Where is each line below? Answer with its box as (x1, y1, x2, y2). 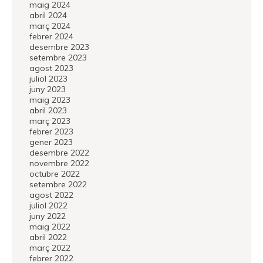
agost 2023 (29, 63, 73, 73)
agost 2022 (29, 190, 73, 200)
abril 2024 (29, 10, 67, 21)
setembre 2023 (29, 52, 87, 63)
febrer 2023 (29, 126, 73, 137)
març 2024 (29, 21, 70, 31)
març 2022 (29, 242, 70, 253)
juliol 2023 (29, 73, 68, 84)
